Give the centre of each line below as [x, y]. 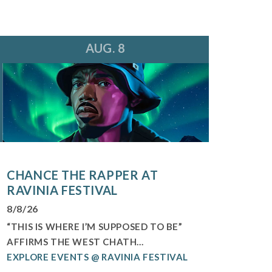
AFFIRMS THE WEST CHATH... [75, 241]
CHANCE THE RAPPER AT [83, 175]
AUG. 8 [106, 48]
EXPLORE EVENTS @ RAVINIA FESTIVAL [98, 257]
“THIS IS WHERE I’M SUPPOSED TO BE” [95, 226]
